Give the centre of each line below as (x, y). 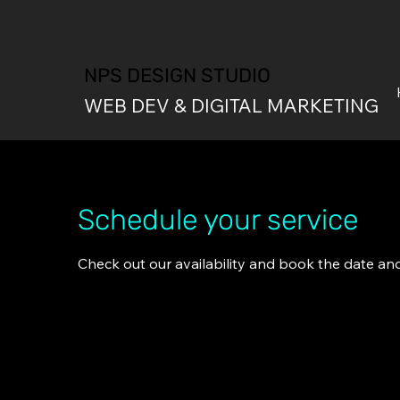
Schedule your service (218, 220)
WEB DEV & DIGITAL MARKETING (231, 106)
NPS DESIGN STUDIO (177, 76)
